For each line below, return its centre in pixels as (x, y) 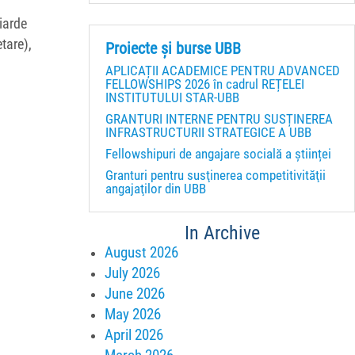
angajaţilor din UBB (156, 188)
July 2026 (132, 273)
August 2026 (141, 252)
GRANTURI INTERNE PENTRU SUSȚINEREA (219, 118)
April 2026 (134, 334)
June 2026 (135, 293)
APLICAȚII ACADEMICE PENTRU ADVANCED (223, 70)
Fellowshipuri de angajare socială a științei (218, 153)
